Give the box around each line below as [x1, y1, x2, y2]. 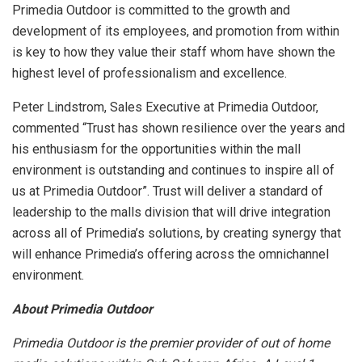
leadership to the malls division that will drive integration [12, 204, 330, 221]
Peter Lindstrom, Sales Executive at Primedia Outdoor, [12, 99, 318, 116]
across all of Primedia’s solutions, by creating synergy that [12, 225, 341, 242]
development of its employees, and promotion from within [12, 23, 339, 40]
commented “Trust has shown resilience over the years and [12, 120, 345, 137]
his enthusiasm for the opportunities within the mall [12, 141, 301, 158]
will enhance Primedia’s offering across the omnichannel [12, 246, 329, 263]
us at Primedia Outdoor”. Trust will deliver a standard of [12, 183, 323, 200]
